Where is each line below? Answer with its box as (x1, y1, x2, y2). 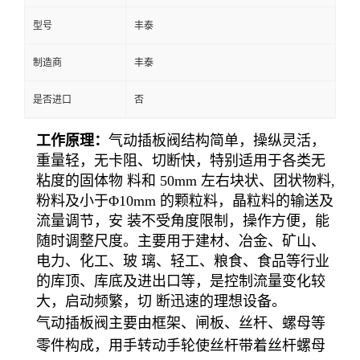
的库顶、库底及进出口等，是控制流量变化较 (36, 273, 325, 289)
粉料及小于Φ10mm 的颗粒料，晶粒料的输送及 (36, 193, 333, 209)
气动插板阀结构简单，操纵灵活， (108, 133, 325, 149)
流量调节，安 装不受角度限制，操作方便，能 (36, 213, 329, 229)
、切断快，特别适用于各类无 (137, 153, 325, 169)
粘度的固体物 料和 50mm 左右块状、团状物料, (36, 173, 335, 189)
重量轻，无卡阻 (36, 153, 137, 169)
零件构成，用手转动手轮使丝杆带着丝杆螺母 (36, 337, 325, 354)
